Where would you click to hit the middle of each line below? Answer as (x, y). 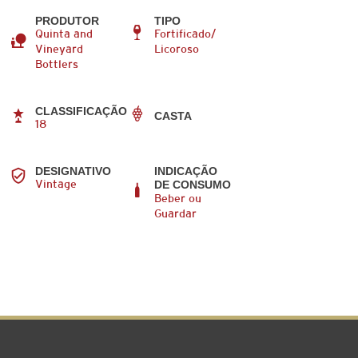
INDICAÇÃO (186, 171)
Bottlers (57, 65)
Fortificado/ (185, 34)
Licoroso (177, 50)
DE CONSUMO (193, 184)
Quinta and (64, 34)
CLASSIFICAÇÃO (82, 111)
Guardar (176, 214)
